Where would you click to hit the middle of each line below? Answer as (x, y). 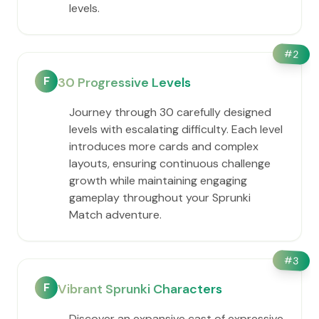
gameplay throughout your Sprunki (160, 198)
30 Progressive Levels (124, 83)
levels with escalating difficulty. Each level (176, 129)
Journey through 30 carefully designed (170, 112)
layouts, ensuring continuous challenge (170, 163)
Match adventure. (115, 215)
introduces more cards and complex (164, 146)
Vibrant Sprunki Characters (140, 289)
